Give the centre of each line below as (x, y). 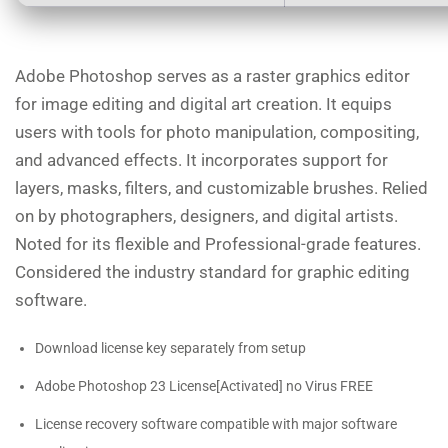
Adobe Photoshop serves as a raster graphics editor (212, 75)
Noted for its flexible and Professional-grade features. (218, 243)
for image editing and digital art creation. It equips (203, 103)
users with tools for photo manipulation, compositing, (217, 131)
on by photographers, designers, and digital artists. (206, 215)
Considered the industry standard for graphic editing (212, 271)
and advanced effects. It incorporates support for (201, 159)
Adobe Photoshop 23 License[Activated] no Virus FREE (204, 385)
